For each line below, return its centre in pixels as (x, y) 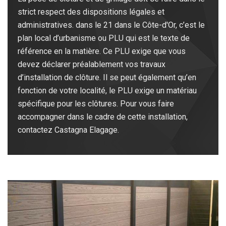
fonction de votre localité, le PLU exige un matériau (107, 91)
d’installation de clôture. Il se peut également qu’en (107, 78)
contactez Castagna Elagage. (68, 130)
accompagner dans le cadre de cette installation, (103, 117)
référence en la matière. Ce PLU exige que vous (102, 51)
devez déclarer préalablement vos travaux (92, 65)
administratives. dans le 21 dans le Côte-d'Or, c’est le (111, 25)
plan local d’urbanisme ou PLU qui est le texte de (104, 38)
